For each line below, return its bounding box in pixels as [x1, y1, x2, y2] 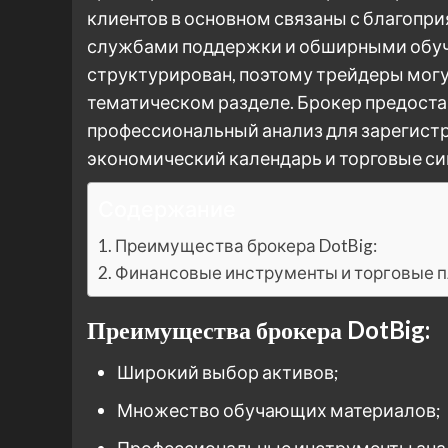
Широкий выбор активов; [117, 360, 339, 383]
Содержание [98, 195, 236, 222]
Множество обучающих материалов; [117, 398, 441, 421]
